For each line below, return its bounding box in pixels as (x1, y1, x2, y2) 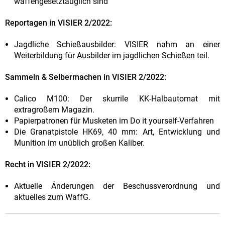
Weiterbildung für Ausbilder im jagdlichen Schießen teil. (14, 51, 209, 61)
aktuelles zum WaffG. (14, 192, 90, 202)
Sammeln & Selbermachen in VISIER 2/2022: (5, 72, 166, 82)
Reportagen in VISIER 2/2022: (5, 18, 112, 28)
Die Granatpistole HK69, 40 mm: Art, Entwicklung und (14, 127, 220, 137)
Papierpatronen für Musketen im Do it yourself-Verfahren (14, 116, 214, 126)
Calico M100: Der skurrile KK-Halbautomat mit (14, 94, 220, 104)
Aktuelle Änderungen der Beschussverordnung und (14, 181, 220, 191)
